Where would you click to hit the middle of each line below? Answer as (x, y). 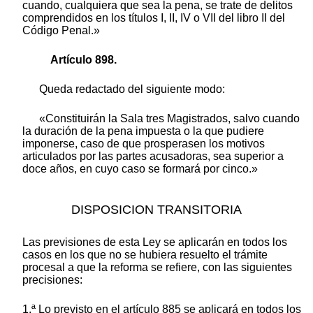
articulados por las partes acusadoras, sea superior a (153, 156)
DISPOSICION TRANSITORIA (156, 209)
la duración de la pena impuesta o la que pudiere (143, 131)
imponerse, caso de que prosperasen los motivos (144, 144)
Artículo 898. (83, 60)
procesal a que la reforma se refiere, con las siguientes (157, 268)
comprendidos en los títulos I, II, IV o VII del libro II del (154, 18)
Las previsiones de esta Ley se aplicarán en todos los (155, 242)
